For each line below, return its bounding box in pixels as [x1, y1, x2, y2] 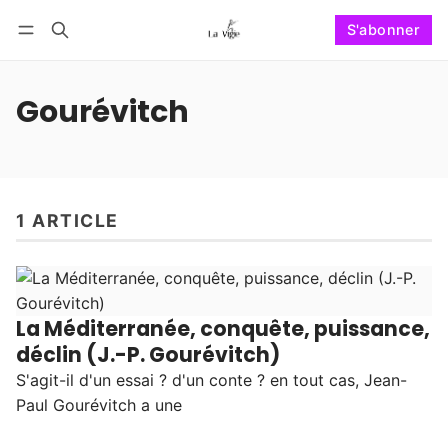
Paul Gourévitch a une [16, 395, 182, 416]
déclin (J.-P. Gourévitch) [16, 340, 280, 370]
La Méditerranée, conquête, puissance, [16, 314, 430, 344]
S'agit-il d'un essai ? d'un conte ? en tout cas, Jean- [16, 370, 407, 391]
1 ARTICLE [16, 210, 119, 232]
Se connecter [35, 48, 124, 64]
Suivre [316, 47, 362, 65]
